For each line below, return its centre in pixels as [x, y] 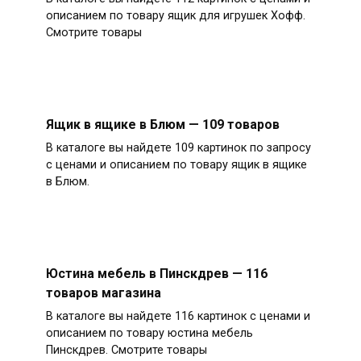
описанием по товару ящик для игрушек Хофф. [175, 15]
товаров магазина [103, 293]
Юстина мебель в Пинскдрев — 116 [156, 273]
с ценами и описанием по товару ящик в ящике [176, 164]
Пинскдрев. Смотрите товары [126, 350]
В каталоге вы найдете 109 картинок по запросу [178, 147]
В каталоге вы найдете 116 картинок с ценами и [178, 316]
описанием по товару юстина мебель [149, 333]
